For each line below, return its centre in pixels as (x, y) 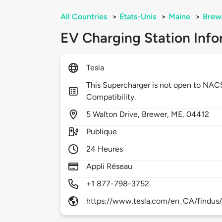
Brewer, (157, 114)
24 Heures (105, 149)
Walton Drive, (117, 114)
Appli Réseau (110, 166)
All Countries (84, 17)
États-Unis (138, 17)
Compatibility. (111, 97)
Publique (102, 132)
